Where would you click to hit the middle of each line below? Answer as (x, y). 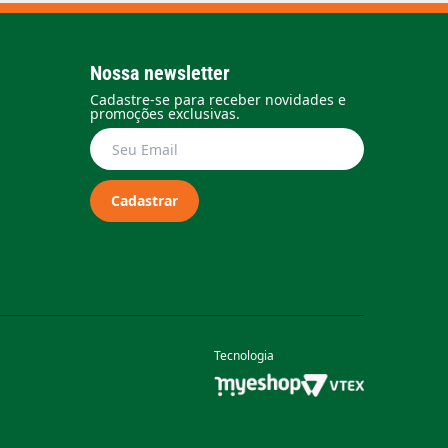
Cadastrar (144, 201)
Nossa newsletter (159, 73)
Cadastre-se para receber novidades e (217, 100)
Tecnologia (243, 356)
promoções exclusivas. (164, 114)
